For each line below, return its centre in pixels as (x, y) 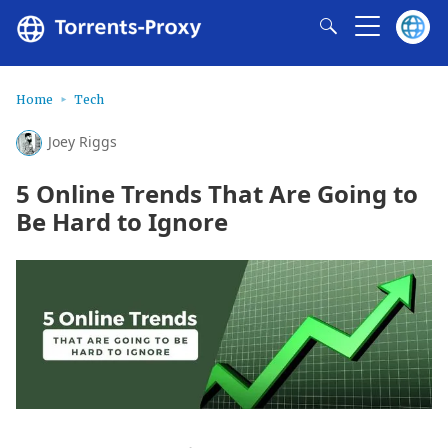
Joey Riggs (82, 141)
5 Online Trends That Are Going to (217, 193)
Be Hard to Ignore (122, 221)
